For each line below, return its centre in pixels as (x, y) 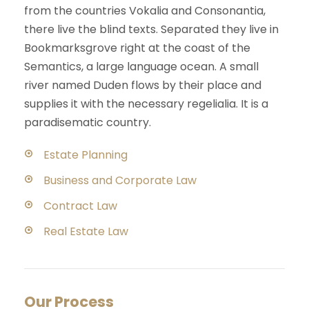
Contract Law (80, 206)
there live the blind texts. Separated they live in (151, 30)
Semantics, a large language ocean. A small (141, 67)
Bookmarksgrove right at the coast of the (137, 48)
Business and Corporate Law (120, 181)
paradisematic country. (88, 123)
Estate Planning (86, 155)
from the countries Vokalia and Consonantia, (145, 11)
